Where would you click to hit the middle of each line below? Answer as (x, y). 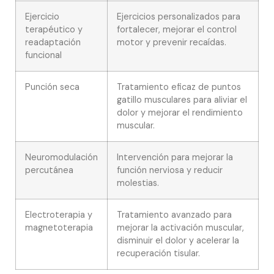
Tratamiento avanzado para (174, 215)
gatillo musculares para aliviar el (182, 100)
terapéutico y (54, 30)
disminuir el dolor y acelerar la (178, 241)
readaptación (53, 43)
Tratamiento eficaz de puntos (179, 87)
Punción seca (52, 87)
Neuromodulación (61, 157)
